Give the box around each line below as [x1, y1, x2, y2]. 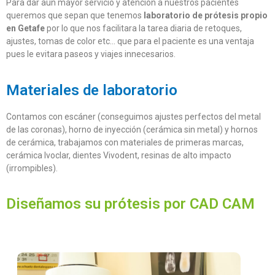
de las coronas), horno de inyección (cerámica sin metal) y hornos [6, 124, 258, 134]
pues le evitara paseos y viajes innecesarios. [6, 49, 176, 60]
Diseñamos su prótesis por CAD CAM [6, 195, 255, 213]
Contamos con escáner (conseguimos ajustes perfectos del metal [6, 111, 261, 122]
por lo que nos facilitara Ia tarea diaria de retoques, [45, 23, 242, 34]
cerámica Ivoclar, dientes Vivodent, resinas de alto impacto [6, 150, 231, 160]
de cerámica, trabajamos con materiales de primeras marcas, [6, 137, 244, 147]
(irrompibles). [6, 163, 58, 173]
